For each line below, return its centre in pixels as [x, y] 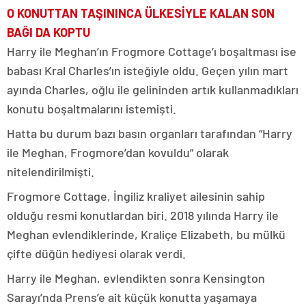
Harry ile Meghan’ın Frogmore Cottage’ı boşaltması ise [152, 52]
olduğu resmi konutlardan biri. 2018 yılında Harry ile [143, 215]
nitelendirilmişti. [51, 172]
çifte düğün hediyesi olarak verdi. [96, 254]
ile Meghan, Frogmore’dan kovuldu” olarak [118, 153]
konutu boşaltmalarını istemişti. [92, 109]
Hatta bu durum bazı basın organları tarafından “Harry [150, 134]
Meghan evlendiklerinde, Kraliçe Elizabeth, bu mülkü [146, 235]
